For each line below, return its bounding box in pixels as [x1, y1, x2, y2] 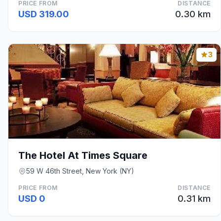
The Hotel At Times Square [18, 149, 147, 161]
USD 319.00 [18, 9, 69, 19]
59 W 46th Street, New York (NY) [26, 167, 134, 175]
